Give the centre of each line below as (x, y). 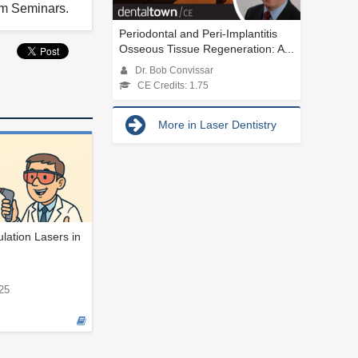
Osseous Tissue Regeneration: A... (207, 48)
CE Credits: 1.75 (173, 85)
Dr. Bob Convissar (174, 70)
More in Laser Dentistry (217, 124)
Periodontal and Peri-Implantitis (198, 33)
